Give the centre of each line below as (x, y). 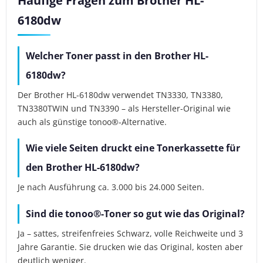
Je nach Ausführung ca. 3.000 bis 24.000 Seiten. (111, 187)
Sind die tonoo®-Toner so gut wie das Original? (136, 213)
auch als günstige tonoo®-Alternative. (92, 122)
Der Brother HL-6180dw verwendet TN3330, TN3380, (121, 95)
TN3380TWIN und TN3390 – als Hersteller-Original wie (124, 108)
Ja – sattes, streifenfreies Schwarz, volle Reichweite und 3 (131, 233)
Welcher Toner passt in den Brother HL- (117, 56)
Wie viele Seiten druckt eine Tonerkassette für (133, 148)
